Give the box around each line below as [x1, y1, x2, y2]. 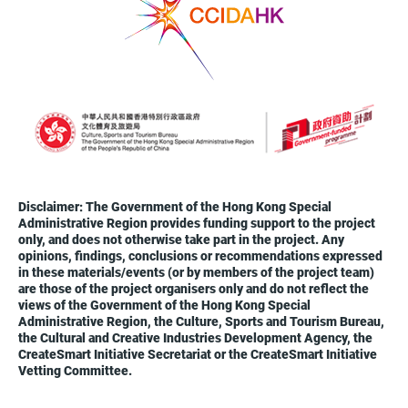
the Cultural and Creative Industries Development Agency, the [18, 331, 373, 347]
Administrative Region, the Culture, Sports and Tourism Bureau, [18, 314, 385, 331]
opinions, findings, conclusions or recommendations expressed [18, 249, 383, 265]
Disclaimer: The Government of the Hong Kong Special [18, 199, 332, 216]
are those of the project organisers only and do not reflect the [18, 281, 370, 298]
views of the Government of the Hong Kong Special [18, 298, 311, 314]
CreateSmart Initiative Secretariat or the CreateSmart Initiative [18, 347, 378, 363]
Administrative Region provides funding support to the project [18, 216, 376, 232]
